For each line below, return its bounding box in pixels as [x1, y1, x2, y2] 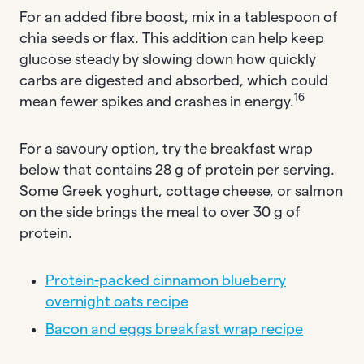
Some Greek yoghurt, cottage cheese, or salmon [19, 183, 343, 198]
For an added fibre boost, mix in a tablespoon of [19, 9, 338, 24]
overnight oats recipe [45, 293, 188, 309]
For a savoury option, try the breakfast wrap [19, 141, 313, 156]
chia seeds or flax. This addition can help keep [19, 30, 324, 45]
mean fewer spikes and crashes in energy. [19, 93, 294, 109]
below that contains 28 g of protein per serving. [19, 162, 335, 177]
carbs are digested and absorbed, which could [19, 72, 328, 88]
